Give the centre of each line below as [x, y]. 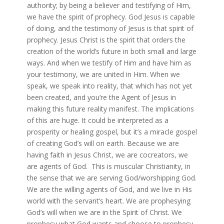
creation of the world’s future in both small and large [111, 51]
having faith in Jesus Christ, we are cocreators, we [107, 154]
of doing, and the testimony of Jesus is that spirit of [110, 28]
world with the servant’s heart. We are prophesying [108, 200]
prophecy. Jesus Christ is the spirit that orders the [106, 39]
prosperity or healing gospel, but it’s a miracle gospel [112, 131]
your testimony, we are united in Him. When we [103, 74]
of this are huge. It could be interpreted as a [97, 120]
